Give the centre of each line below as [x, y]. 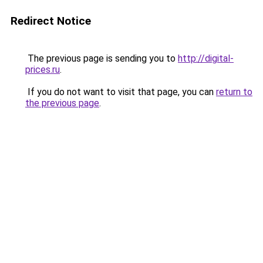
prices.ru [43, 70]
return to [234, 92]
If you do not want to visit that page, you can [121, 92]
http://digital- [206, 58]
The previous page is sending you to [102, 58]
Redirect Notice [51, 21]
